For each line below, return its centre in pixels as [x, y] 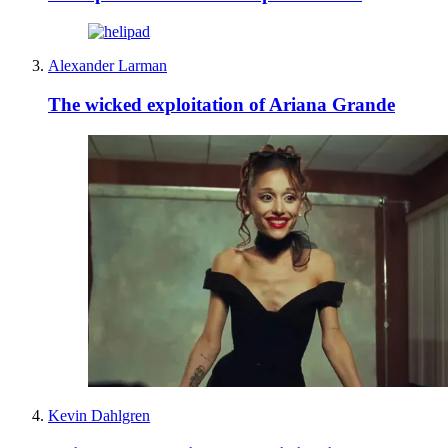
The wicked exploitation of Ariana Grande [221, 105]
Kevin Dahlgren [99, 415]
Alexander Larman [107, 66]
